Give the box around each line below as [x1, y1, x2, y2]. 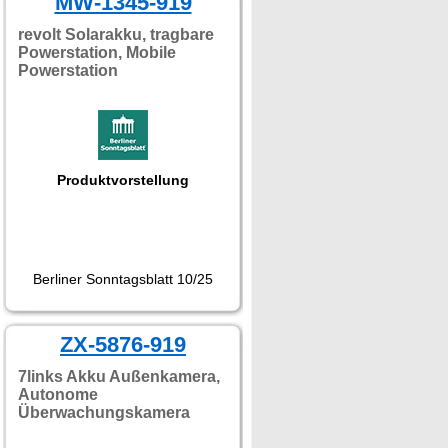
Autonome [18, 386, 98, 403]
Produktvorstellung [57, 172, 189, 188]
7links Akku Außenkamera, [18, 368, 220, 385]
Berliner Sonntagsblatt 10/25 [33, 271, 213, 287]
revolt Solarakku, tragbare [18, 26, 214, 43]
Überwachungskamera [18, 404, 190, 421]
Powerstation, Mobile [18, 44, 176, 61]
